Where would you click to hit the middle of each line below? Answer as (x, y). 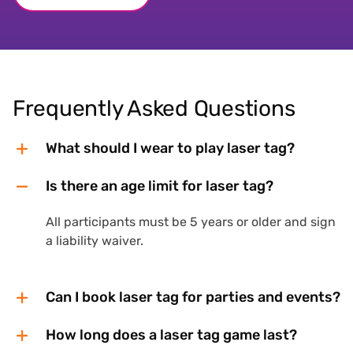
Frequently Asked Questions (154, 108)
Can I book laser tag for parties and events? (193, 297)
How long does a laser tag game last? (171, 334)
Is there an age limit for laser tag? (159, 186)
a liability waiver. (95, 240)
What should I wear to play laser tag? (170, 148)
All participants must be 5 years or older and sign (191, 221)
